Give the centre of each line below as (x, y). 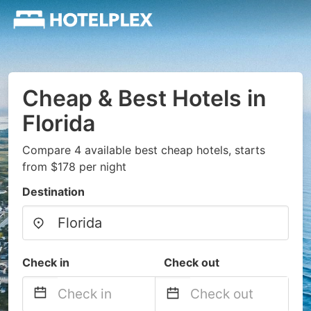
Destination (53, 192)
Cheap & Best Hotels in (144, 98)
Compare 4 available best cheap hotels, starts (144, 150)
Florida (59, 123)
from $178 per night (74, 167)
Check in (46, 262)
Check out (192, 262)
